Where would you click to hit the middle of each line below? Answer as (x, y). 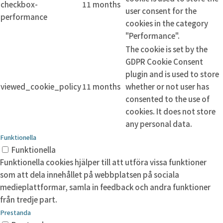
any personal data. (159, 124)
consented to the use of (167, 99)
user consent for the (161, 11)
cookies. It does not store (170, 111)
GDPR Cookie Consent (164, 62)
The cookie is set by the (167, 49)
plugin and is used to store (172, 74)
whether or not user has (167, 87)
